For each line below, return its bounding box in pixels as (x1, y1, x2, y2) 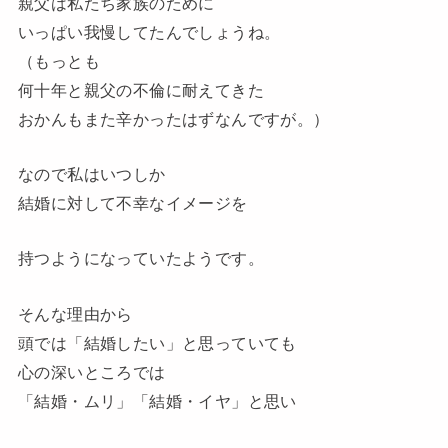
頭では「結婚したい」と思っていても (17, 333, 297, 352)
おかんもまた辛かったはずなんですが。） (17, 109, 330, 128)
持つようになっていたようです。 (17, 249, 265, 268)
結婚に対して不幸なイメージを (17, 194, 248, 213)
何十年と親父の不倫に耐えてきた (17, 80, 265, 99)
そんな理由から (17, 304, 133, 323)
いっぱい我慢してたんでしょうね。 (17, 22, 281, 41)
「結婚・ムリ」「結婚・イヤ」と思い (17, 391, 297, 410)
